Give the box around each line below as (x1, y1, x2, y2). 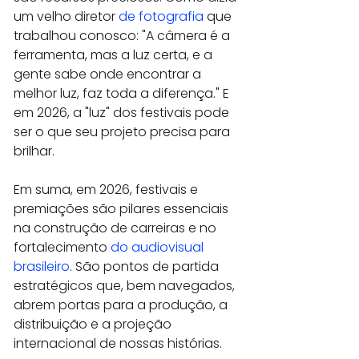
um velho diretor (14, 6, 119, 26)
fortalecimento (14, 237, 111, 256)
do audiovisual (111, 237, 207, 256)
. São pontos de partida (70, 256, 222, 276)
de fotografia (119, 6, 204, 26)
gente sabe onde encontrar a (14, 64, 204, 83)
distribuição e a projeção (14, 314, 175, 333)
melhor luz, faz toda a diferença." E (14, 83, 232, 103)
